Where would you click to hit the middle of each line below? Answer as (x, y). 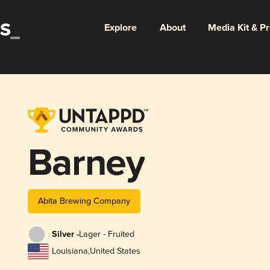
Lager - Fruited (106, 234)
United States (115, 251)
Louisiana (70, 251)
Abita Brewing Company (84, 201)
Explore (120, 28)
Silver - (65, 235)
